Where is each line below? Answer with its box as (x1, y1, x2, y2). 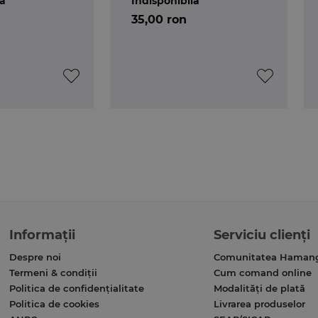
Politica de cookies (9, 297, 100, 309)
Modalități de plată (213, 282, 305, 294)
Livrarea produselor (213, 297, 305, 309)
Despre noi (9, 251, 62, 263)
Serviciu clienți (213, 226, 310, 243)
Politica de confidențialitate (9, 282, 145, 294)
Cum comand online (213, 266, 312, 278)
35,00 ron (131, 12, 187, 26)
